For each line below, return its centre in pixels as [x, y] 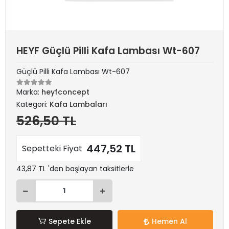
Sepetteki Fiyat [52, 148]
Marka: [29, 92]
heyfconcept [65, 92]
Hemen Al [169, 221]
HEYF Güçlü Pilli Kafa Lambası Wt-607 [108, 51]
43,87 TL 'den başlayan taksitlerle [75, 169]
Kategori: [33, 104]
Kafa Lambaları [78, 104]
